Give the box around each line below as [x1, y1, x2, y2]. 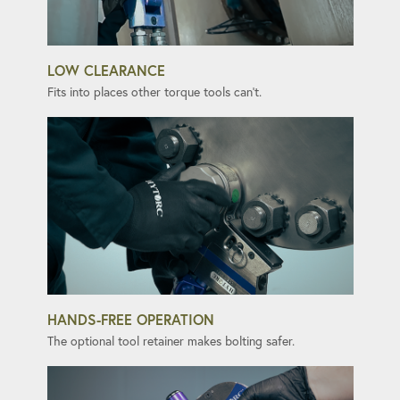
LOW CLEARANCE [46, 61, 165, 79]
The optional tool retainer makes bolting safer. [46, 333, 295, 350]
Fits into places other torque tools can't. [46, 84, 262, 100]
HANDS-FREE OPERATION [46, 310, 214, 329]
